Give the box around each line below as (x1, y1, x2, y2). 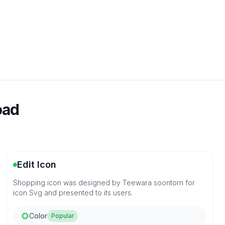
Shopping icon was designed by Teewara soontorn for (13, 178, 195, 187)
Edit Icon (17, 159, 57, 170)
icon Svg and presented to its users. (13, 188, 133, 197)
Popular (51, 212, 74, 219)
